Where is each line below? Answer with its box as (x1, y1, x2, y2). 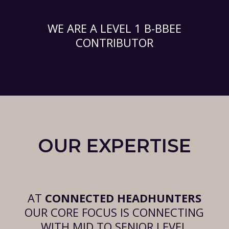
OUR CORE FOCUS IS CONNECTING (25, 204, 204, 220)
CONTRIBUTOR (75, 35, 153, 51)
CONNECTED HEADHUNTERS (44, 190, 201, 206)
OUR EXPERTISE (37, 134, 191, 157)
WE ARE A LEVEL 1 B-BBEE (47, 20, 181, 36)
